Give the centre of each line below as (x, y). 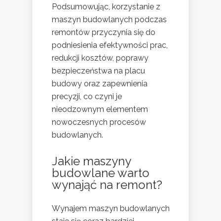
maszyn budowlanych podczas (109, 19)
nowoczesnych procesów (99, 122)
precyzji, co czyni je (87, 96)
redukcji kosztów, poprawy (100, 58)
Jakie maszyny (91, 161)
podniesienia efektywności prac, (110, 45)
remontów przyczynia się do (104, 32)
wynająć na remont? (107, 184)
